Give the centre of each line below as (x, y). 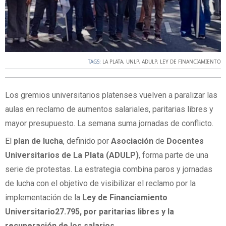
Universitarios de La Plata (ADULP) (72, 155)
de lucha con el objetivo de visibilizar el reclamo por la (100, 184)
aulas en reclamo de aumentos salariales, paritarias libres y (109, 109)
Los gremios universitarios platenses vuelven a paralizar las (111, 95)
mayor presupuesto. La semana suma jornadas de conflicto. (109, 124)
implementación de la (44, 198)
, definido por (87, 141)
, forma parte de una (174, 155)
